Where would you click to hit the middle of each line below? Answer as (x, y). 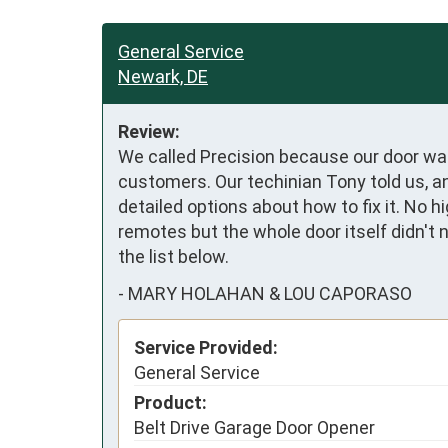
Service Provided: (206, 347)
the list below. (173, 256)
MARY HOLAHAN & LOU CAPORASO (270, 294)
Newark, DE (163, 76)
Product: (170, 402)
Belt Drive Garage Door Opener (254, 427)
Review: (149, 131)
